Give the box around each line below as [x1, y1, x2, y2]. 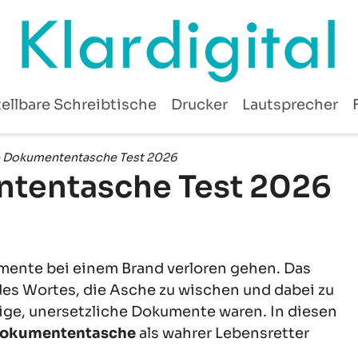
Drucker [170, 96, 228, 114]
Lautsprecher [241, 96, 338, 114]
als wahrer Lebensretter [136, 324, 309, 342]
